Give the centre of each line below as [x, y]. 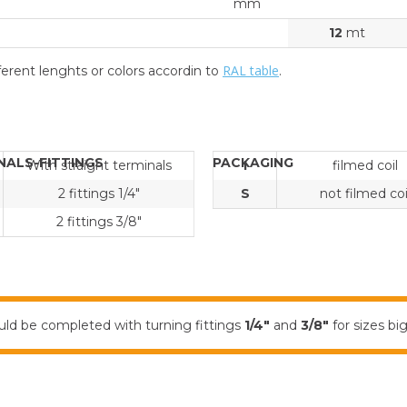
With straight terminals [99, 165]
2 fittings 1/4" [99, 193]
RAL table [251, 70]
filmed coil [365, 165]
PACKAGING [253, 162]
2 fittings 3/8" [99, 221]
